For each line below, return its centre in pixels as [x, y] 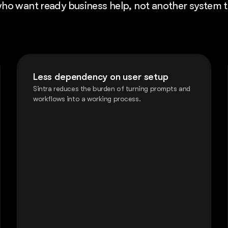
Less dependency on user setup [101, 77]
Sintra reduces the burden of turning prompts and [112, 89]
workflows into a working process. [87, 99]
